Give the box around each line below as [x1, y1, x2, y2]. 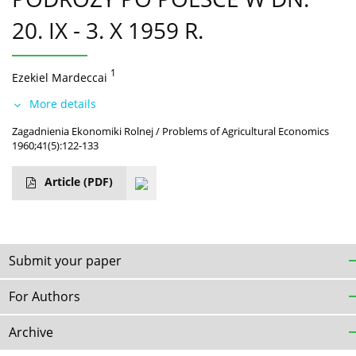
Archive [9, 323, 53, 341]
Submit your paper [9, 251, 122, 269]
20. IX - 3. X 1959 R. [12, 14, 203, 45]
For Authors [9, 287, 80, 305]
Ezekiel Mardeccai [12, 69, 107, 85]
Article [44, 173, 83, 189]
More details [29, 95, 96, 111]
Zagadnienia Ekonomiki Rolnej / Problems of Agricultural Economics [12, 123, 329, 138]
